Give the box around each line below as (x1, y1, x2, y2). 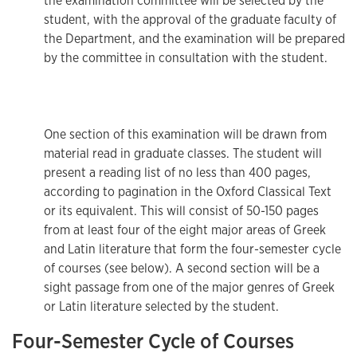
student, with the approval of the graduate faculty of (44, 11, 336, 28)
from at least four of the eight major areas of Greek (44, 222, 326, 238)
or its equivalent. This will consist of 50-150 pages (44, 202, 319, 219)
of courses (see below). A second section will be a (44, 260, 320, 277)
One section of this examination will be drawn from (44, 126, 327, 143)
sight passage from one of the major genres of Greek (44, 279, 335, 296)
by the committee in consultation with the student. (44, 49, 328, 66)
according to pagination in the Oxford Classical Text (44, 183, 331, 200)
